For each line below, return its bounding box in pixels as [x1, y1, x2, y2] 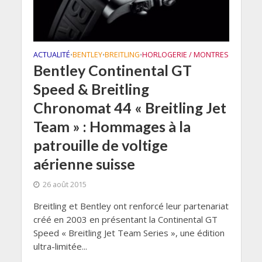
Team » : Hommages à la [33, 117, 191, 135]
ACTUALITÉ [33, 49, 70, 60]
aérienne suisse [33, 154, 135, 173]
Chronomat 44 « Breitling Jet [33, 98, 226, 116]
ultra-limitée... [33, 240, 87, 252]
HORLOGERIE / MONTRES [142, 49, 229, 60]
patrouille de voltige [33, 136, 168, 154]
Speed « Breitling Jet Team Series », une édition [33, 226, 225, 239]
